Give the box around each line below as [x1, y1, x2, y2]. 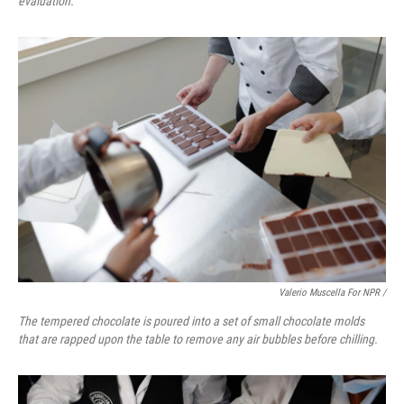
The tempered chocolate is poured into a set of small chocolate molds [18, 314, 364, 328]
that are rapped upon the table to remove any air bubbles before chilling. [18, 332, 378, 346]
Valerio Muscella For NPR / [279, 287, 386, 298]
